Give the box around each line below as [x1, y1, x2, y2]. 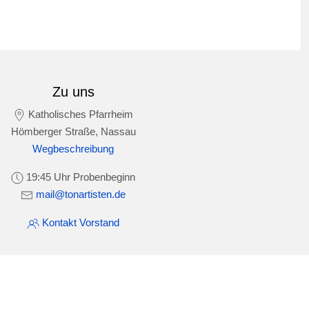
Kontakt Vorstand [39, 217, 119, 229]
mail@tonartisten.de [33, 188, 126, 201]
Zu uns [52, 84, 94, 100]
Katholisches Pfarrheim [26, 108, 133, 121]
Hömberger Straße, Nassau [10, 126, 136, 138]
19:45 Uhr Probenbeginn [23, 171, 135, 183]
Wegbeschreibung [32, 143, 114, 155]
